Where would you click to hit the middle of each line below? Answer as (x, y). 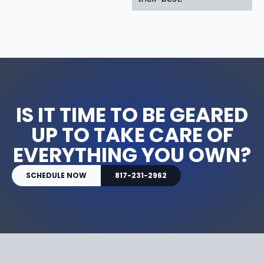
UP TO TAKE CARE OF (132, 135)
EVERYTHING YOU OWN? (132, 155)
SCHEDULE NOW (56, 175)
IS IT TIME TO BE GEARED (132, 115)
